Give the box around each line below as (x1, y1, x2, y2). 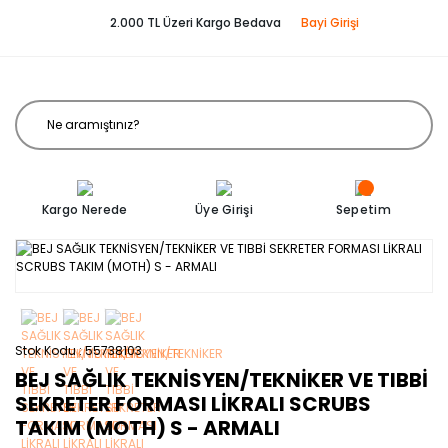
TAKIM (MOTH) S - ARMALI (15, 414, 280, 442)
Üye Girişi (194, 201, 253, 218)
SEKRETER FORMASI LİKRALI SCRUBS (15, 390, 371, 418)
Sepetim (335, 201, 391, 218)
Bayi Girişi (300, 14, 359, 31)
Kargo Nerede (41, 201, 128, 218)
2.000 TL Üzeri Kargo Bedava (109, 14, 281, 31)
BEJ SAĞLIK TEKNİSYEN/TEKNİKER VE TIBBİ (15, 366, 428, 394)
